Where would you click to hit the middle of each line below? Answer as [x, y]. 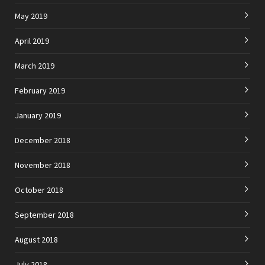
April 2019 [32, 41]
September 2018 [44, 215]
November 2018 [43, 165]
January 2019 [38, 116]
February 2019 [40, 91]
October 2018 [39, 190]
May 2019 [31, 16]
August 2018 [36, 240]
